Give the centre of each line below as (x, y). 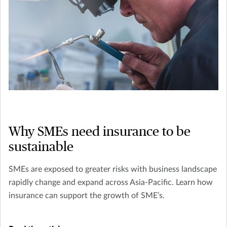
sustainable (41, 147)
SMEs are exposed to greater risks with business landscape (113, 169)
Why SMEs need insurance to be (100, 131)
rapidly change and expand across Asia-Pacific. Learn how (111, 182)
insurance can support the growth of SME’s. (87, 195)
